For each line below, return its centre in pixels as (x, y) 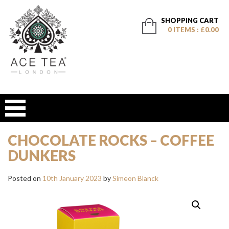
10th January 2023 (72, 178)
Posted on (25, 178)
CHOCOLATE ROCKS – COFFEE (111, 140)
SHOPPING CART (190, 20)
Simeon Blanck (135, 178)
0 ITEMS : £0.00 (193, 30)
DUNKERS (42, 155)
